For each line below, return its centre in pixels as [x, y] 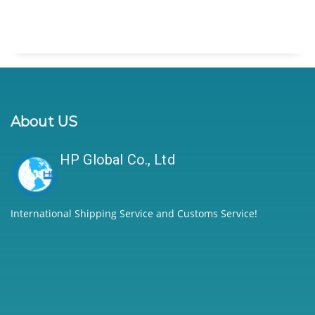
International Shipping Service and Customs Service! [134, 214]
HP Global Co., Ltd [117, 160]
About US [44, 122]
